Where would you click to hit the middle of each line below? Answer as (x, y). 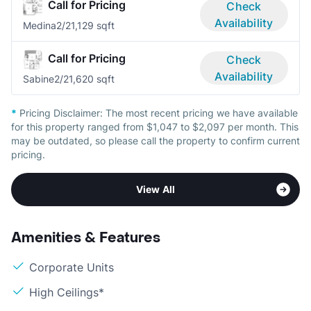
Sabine (39, 79)
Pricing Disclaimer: (61, 113)
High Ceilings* (67, 293)
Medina (40, 26)
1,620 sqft (92, 79)
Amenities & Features (86, 238)
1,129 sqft (93, 26)
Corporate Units (72, 268)
